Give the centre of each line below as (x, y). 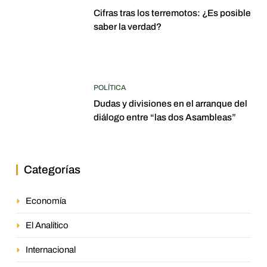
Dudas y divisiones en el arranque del (170, 104)
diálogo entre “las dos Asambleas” (165, 117)
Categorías (52, 169)
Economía (46, 201)
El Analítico (47, 225)
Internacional (51, 249)
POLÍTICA (110, 88)
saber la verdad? (128, 27)
